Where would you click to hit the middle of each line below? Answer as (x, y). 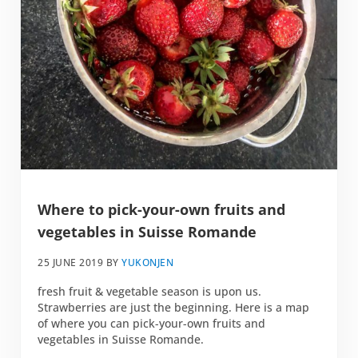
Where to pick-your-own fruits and (162, 209)
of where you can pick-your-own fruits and (152, 323)
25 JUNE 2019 (71, 263)
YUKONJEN (148, 263)
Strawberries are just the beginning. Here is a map (174, 307)
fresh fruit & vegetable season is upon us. (150, 291)
